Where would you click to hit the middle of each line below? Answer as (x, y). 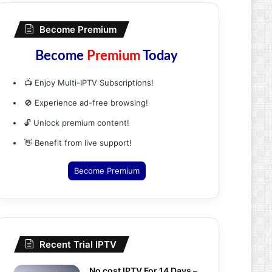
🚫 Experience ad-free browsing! (86, 103)
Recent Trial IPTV (78, 244)
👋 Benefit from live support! (78, 143)
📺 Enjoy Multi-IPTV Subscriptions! (89, 83)
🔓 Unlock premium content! (77, 123)
